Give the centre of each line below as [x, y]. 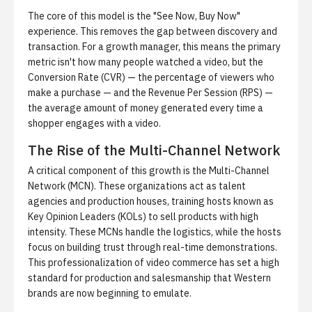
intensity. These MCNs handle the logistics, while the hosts [155, 232]
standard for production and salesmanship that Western [149, 278]
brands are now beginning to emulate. [110, 293]
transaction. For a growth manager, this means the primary [154, 47]
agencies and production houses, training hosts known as [151, 201]
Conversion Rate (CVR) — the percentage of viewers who [151, 77]
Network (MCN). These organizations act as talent [137, 186]
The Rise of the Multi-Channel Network [154, 150]
